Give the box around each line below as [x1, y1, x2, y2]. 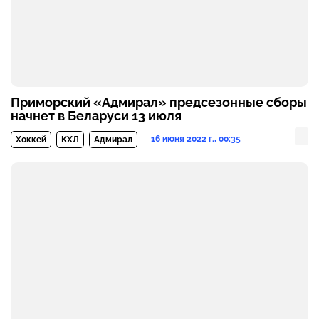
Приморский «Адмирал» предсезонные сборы [11, 95, 307, 110]
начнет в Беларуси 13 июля [11, 108, 182, 124]
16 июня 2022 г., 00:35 [151, 134, 241, 145]
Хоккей [16, 135, 46, 145]
